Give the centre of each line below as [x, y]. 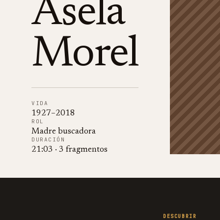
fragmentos [87, 150]
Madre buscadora [64, 132]
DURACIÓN [48, 139]
